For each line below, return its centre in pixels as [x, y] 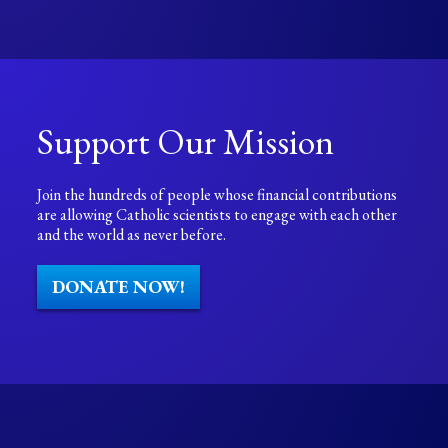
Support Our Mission [186, 141]
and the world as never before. [132, 234]
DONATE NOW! [119, 286]
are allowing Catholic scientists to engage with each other [217, 214]
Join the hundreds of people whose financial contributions [217, 194]
